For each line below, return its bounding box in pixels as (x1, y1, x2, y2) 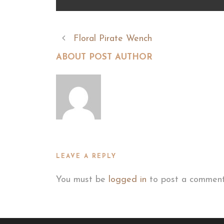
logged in (108, 174, 146, 184)
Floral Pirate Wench (73, 33, 152, 43)
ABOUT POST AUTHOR (56, 52, 152, 61)
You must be (56, 174, 108, 184)
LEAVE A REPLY (56, 153, 116, 159)
